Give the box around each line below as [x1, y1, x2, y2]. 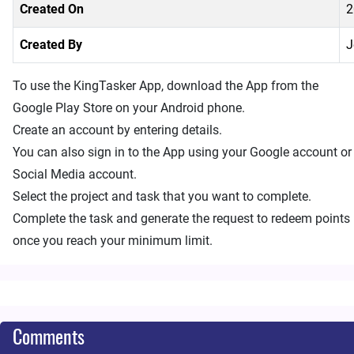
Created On [20, 2, 84, 17]
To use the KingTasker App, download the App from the [13, 78, 318, 93]
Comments [13, 330, 85, 348]
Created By [20, 37, 82, 52]
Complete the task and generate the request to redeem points [13, 211, 350, 226]
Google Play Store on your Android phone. [13, 100, 245, 115]
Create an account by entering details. [13, 122, 222, 137]
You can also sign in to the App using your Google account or [13, 145, 352, 160]
